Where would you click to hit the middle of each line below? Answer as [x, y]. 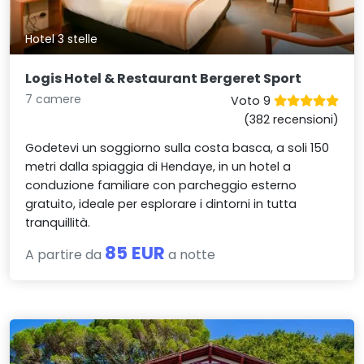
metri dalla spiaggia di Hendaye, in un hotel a [158, 166]
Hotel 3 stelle [62, 39]
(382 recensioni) [291, 119]
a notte [191, 254]
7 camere [54, 99]
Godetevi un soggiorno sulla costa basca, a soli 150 [178, 147]
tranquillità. [58, 222]
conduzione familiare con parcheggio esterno [161, 185]
